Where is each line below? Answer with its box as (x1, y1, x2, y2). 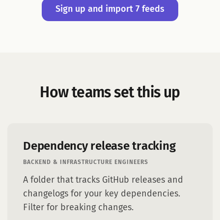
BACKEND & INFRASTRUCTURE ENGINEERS (23, 160, 148, 165)
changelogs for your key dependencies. (23, 190, 180, 198)
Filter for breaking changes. (23, 203, 134, 212)
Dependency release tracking (23, 140, 176, 152)
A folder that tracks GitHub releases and (23, 176, 183, 185)
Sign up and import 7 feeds (55, 5, 165, 14)
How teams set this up (40, 85, 180, 100)
